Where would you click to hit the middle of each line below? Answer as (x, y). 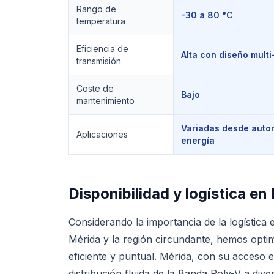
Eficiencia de (102, 49)
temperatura (101, 21)
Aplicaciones (102, 134)
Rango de (96, 9)
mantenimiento (106, 101)
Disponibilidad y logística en (170, 194)
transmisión (99, 61)
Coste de (95, 88)
